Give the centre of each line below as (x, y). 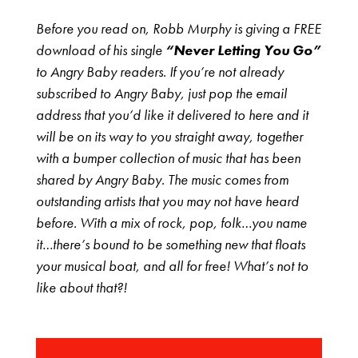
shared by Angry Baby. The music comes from (162, 180)
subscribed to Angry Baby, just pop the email (161, 93)
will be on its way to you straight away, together (169, 137)
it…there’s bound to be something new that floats (170, 245)
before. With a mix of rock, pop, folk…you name (171, 223)
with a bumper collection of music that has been (168, 158)
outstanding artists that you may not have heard (167, 201)
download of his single (100, 50)
